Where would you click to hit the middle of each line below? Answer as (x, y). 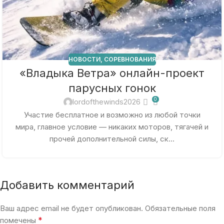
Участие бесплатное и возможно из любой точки (112, 114)
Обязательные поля (180, 208)
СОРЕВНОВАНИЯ (130, 59)
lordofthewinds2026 (107, 102)
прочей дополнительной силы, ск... (112, 138)
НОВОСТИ (84, 59)
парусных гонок (112, 88)
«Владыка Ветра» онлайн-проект (112, 73)
